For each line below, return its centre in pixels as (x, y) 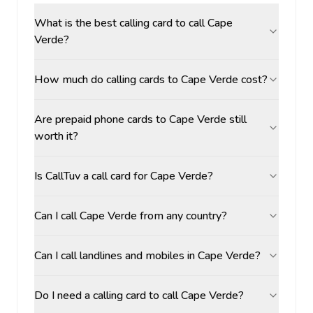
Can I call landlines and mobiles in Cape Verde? (147, 256)
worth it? (56, 136)
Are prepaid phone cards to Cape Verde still (140, 119)
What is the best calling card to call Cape (133, 23)
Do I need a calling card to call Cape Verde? (139, 296)
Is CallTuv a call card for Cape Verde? (124, 176)
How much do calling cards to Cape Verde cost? (151, 80)
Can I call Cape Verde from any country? (131, 216)
